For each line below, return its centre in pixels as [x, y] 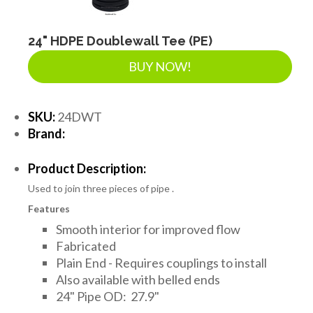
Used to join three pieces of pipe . [101, 188]
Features [49, 208]
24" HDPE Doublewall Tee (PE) [120, 41]
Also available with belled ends [138, 279]
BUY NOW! [160, 66]
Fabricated [86, 246]
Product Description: [87, 168]
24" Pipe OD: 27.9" [108, 296]
